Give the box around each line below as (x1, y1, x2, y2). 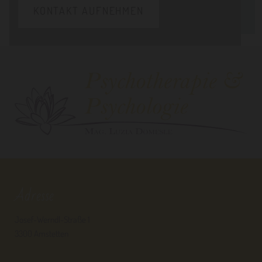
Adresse (15, 181, 54, 210)
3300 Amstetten (15, 227, 68, 239)
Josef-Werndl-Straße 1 (15, 213, 90, 225)
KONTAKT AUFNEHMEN (33, 4, 144, 17)
